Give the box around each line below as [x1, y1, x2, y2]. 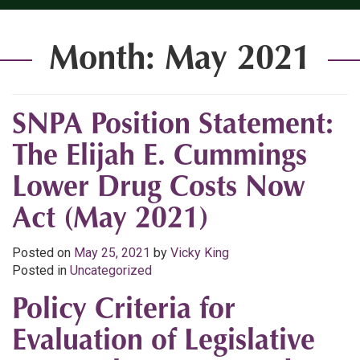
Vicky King [170, 245, 229, 260]
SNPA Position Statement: [12, 112, 333, 141]
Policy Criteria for [12, 297, 235, 325]
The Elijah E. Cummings [12, 143, 307, 172]
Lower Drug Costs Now [12, 174, 305, 203]
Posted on [12, 245, 74, 260]
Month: [49, 43, 165, 77]
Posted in [12, 263, 70, 278]
